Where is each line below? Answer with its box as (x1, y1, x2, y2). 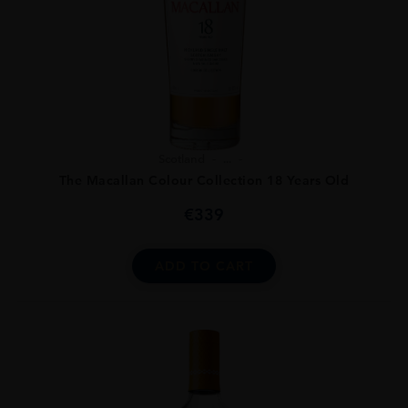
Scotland (158, 152, 205, 167)
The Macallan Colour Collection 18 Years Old (58, 172, 350, 189)
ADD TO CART (155, 258, 253, 275)
